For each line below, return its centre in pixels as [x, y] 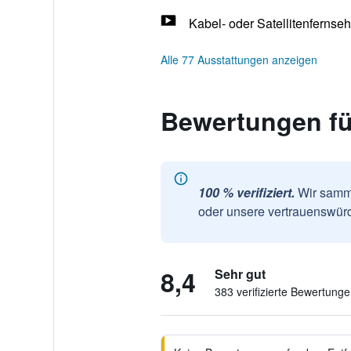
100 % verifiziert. [246, 192]
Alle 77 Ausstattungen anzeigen [239, 60]
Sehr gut [240, 274]
